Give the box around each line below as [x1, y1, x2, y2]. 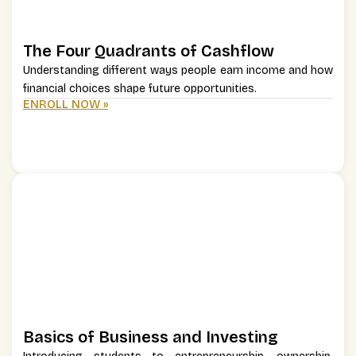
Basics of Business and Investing [23, 327, 278, 347]
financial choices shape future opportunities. [23, 82, 257, 96]
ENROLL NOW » [23, 97, 108, 112]
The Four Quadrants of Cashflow [23, 41, 274, 61]
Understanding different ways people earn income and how [23, 64, 333, 78]
